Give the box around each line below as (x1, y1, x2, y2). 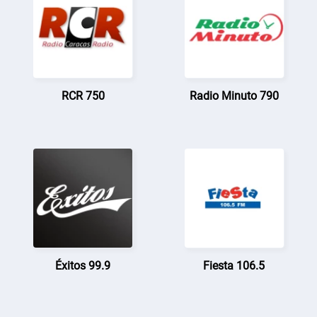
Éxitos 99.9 (55, 258, 111, 272)
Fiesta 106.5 (203, 258, 265, 272)
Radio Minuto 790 (189, 88, 279, 103)
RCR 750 (61, 88, 105, 103)
